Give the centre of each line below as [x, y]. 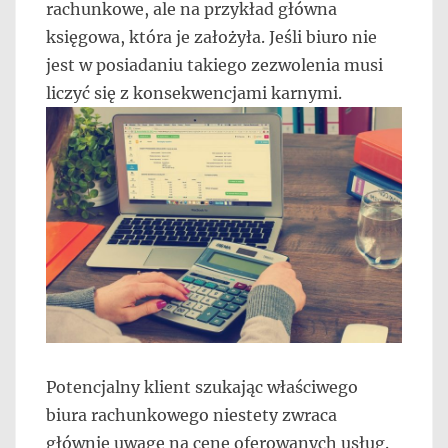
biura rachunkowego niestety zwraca [191, 415]
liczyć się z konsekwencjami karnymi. [194, 93]
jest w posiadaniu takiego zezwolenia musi [214, 65]
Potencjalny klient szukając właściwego [202, 387]
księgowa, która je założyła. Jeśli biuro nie [211, 37]
